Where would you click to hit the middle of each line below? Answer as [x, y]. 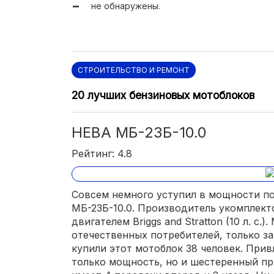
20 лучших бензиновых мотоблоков [163, 95]
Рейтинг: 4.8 [102, 153]
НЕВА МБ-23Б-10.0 [139, 132]
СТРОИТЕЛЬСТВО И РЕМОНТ [134, 70]
